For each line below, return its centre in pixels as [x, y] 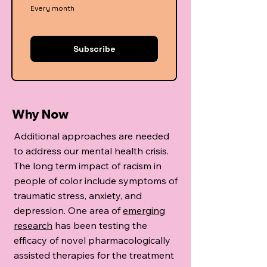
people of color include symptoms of [96, 181]
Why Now [40, 114]
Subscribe [94, 49]
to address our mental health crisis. [92, 151]
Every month [52, 9]
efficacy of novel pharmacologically [92, 240]
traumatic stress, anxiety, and [78, 196]
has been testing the [100, 226]
